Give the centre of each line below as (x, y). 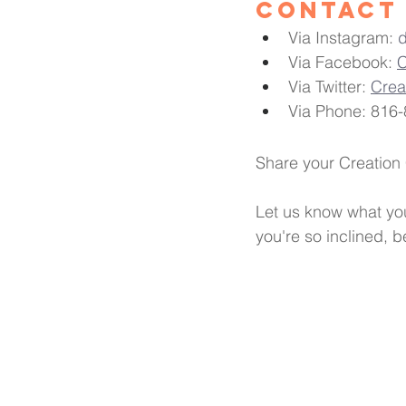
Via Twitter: (329, 86)
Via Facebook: (343, 62)
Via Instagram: (343, 37)
